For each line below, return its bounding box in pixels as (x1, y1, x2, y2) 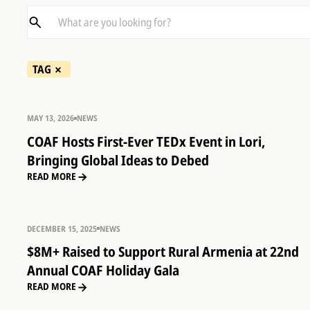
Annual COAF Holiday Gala (26, 261, 179, 280)
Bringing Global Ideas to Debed (26, 151, 209, 170)
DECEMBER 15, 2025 (26, 222, 97, 234)
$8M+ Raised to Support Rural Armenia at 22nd (26, 242, 299, 262)
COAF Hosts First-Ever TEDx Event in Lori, (26, 132, 265, 152)
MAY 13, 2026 (26, 112, 74, 124)
